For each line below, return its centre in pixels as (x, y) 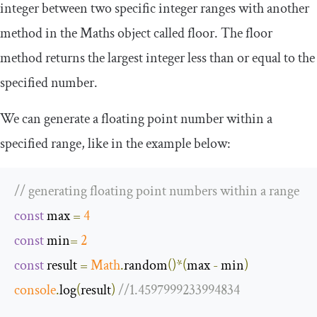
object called (151, 34)
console (35, 290)
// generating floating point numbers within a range (157, 191)
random (146, 266)
